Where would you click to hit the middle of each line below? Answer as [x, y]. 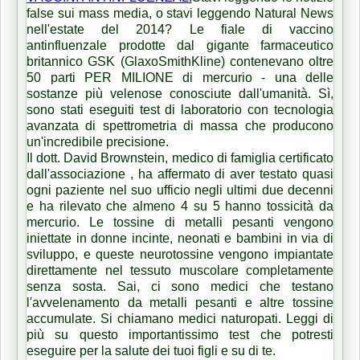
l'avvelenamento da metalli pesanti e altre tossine [180, 302]
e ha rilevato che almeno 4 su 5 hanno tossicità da [180, 206]
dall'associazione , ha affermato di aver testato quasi [180, 174]
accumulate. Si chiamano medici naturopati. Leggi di [180, 318]
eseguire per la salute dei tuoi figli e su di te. [151, 350]
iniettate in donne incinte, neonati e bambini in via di [180, 238]
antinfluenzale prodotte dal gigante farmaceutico [180, 45]
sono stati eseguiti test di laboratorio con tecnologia [180, 109]
